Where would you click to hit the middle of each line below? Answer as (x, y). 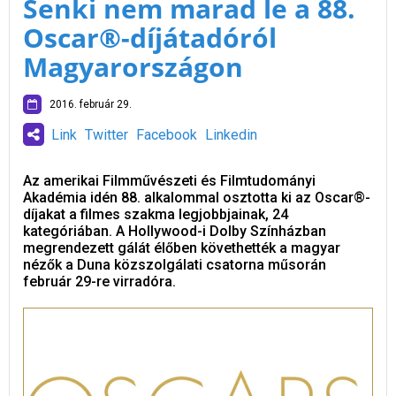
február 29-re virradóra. (99, 281)
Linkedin (231, 134)
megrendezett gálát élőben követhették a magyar (182, 247)
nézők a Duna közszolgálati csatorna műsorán (175, 264)
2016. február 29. (87, 104)
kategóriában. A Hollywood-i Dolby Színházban (175, 231)
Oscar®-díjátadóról (150, 37)
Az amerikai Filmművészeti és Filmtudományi (169, 180)
